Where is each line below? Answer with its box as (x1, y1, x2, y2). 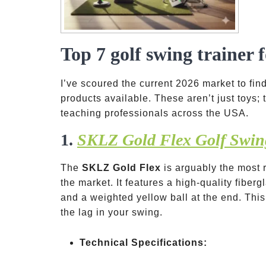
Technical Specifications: (80, 237, 207, 248)
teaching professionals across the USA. (61, 108, 249, 118)
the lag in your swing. (61, 207, 163, 217)
